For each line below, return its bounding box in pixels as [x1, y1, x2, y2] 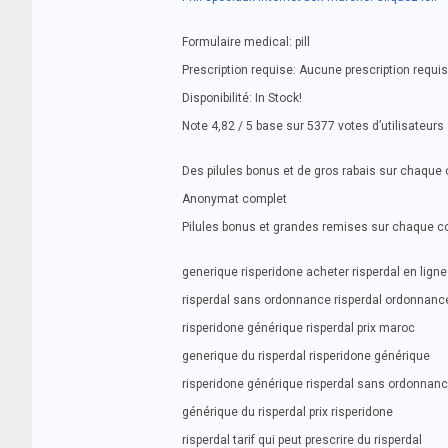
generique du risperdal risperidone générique [182, 349, 430, 363]
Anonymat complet [182, 192, 287, 206]
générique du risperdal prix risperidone [182, 405, 393, 419]
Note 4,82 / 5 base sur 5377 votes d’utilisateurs [182, 119, 444, 133]
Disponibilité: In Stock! [182, 91, 302, 105]
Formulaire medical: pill [182, 35, 310, 49]
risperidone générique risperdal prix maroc [182, 321, 415, 335]
